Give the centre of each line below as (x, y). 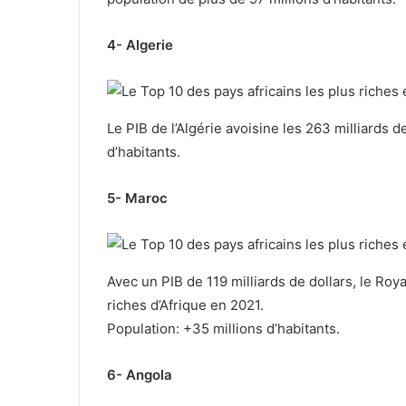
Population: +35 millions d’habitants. (223, 328)
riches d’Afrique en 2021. (185, 304)
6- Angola (140, 374)
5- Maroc (137, 198)
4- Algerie (140, 44)
